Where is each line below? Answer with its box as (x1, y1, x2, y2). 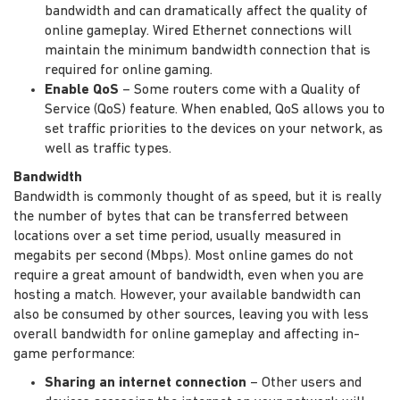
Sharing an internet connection (45, 375, 246, 390)
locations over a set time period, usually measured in (13, 229, 341, 244)
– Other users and (246, 375, 362, 390)
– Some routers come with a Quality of (119, 82, 361, 97)
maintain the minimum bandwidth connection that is (45, 43, 371, 58)
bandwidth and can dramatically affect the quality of (45, 4, 368, 19)
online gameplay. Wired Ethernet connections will (45, 23, 352, 38)
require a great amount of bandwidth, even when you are (13, 268, 363, 283)
